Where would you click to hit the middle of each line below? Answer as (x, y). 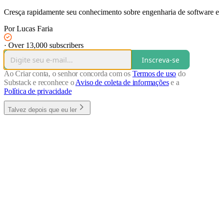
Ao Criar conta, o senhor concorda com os (68, 74)
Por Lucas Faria (28, 29)
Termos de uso (154, 74)
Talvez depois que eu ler (42, 110)
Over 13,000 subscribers (46, 45)
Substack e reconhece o (40, 83)
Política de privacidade (38, 91)
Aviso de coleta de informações (122, 83)
